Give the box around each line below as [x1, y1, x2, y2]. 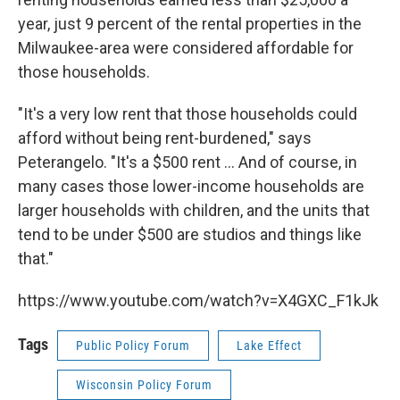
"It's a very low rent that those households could [18, 104, 357, 123]
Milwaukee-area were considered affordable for [18, 37, 354, 57]
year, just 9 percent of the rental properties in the [18, 13, 362, 33]
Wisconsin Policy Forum [76, 377, 212, 392]
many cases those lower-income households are [18, 176, 364, 196]
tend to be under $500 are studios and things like [18, 224, 362, 244]
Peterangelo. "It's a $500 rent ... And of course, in [18, 152, 357, 171]
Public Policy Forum [76, 337, 190, 353]
